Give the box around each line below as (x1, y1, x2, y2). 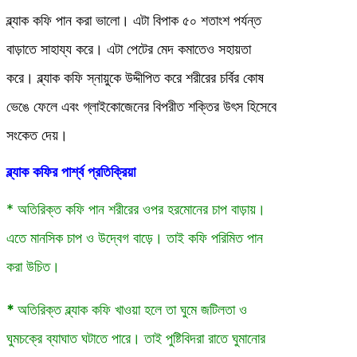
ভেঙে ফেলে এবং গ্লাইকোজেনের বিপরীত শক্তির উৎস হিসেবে (6, 98, 277, 116)
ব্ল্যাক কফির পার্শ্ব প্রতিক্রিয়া (6, 164, 135, 181)
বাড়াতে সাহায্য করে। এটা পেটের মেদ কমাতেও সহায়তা (6, 41, 251, 58)
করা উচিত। (6, 258, 60, 276)
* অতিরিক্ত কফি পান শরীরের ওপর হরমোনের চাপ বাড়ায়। (6, 201, 265, 218)
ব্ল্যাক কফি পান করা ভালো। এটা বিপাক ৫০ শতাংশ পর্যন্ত (6, 12, 261, 29)
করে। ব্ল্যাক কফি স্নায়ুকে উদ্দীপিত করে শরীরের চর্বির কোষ (6, 69, 264, 87)
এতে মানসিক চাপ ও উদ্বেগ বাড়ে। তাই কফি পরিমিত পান (6, 229, 263, 247)
